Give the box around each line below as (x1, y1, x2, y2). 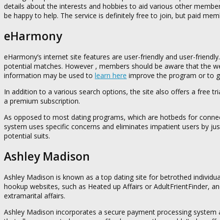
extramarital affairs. (4, 191, 65, 200)
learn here (95, 70, 127, 80)
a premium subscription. (4, 96, 80, 106)
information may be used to (4, 70, 95, 80)
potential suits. (4, 131, 50, 140)
